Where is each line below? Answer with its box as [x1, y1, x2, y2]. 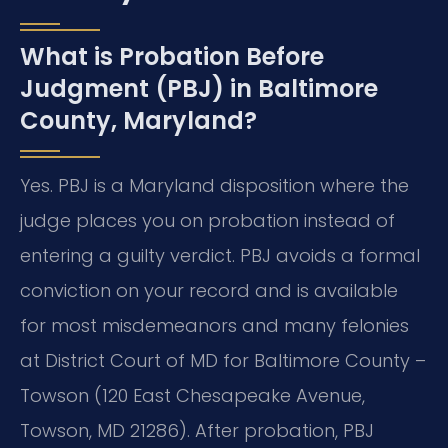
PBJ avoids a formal [235, 243, 420, 269]
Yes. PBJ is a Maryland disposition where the [20, 173, 409, 199]
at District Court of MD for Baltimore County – [20, 348, 426, 374]
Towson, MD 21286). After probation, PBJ [20, 418, 374, 444]
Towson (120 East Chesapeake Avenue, [20, 383, 365, 409]
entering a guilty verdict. [20, 243, 235, 269]
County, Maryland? [20, 104, 257, 138]
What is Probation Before [20, 40, 324, 74]
